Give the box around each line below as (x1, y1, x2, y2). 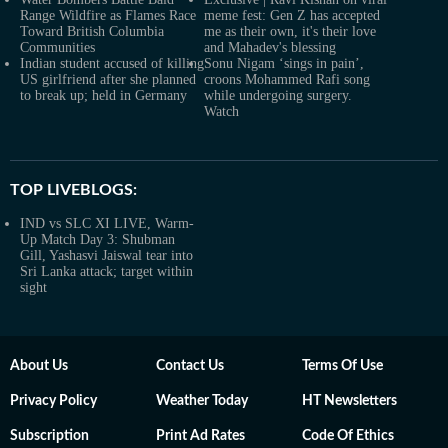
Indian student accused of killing (20, 56, 204, 71)
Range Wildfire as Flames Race (20, 8, 196, 23)
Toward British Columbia (20, 24, 164, 39)
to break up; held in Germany (20, 88, 187, 103)
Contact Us (156, 359, 224, 373)
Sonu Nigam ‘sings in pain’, (204, 56, 364, 71)
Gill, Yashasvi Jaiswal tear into (20, 248, 193, 263)
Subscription (10, 429, 89, 443)
